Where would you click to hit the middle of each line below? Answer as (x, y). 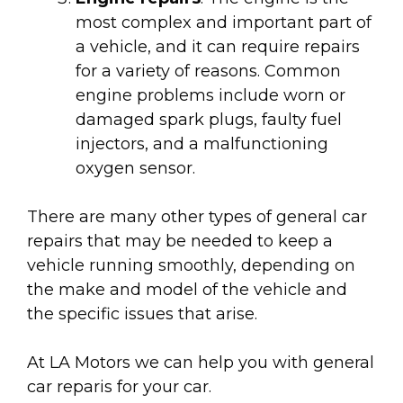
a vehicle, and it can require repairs (218, 47)
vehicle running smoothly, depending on (191, 265)
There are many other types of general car (197, 217)
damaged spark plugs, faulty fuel (209, 120)
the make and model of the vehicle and (187, 290)
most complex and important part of (224, 22)
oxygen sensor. (135, 168)
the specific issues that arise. (142, 314)
